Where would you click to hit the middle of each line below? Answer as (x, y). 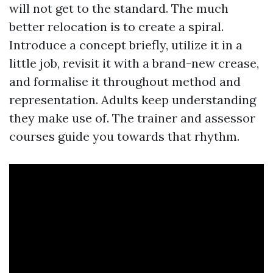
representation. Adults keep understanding (133, 100)
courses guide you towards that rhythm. (124, 136)
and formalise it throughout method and (125, 81)
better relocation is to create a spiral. (116, 27)
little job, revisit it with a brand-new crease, (134, 63)
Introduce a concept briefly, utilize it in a (126, 45)
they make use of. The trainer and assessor (132, 118)
